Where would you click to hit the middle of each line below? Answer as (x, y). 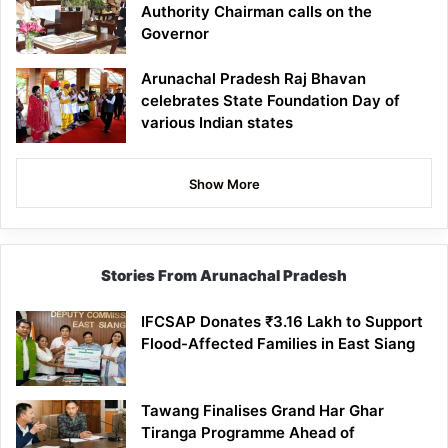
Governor (175, 34)
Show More (224, 184)
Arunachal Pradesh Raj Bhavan (253, 79)
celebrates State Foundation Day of (270, 101)
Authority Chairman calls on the (256, 12)
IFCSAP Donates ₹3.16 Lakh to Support (282, 322)
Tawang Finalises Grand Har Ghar (262, 411)
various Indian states (217, 123)
